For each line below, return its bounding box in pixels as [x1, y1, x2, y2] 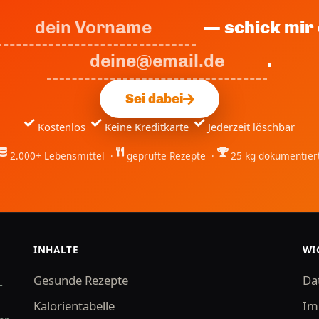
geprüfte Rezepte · [126, 149, 217, 163]
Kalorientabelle [33, 297, 115, 314]
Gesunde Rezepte [33, 271, 129, 288]
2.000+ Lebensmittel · [9, 149, 116, 163]
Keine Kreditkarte [105, 120, 194, 135]
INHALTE [33, 242, 79, 256]
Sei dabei [125, 91, 183, 108]
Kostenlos [38, 120, 91, 135]
